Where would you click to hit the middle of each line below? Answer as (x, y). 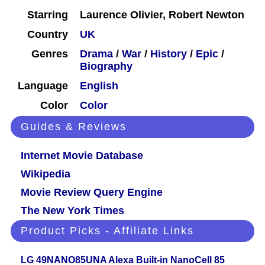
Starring (48, 15)
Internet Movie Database (82, 156)
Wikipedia (46, 174)
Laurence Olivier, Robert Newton (162, 15)
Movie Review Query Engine (92, 193)
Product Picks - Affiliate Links (107, 231)
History (169, 54)
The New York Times (72, 211)
